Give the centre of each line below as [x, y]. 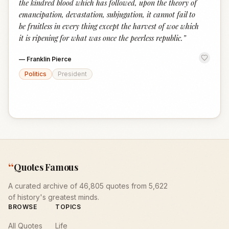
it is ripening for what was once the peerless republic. [101, 38]
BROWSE [23, 207]
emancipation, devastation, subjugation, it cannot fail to [107, 14]
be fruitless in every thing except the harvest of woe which [109, 26]
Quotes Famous [46, 167]
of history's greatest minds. [54, 197]
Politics [36, 74]
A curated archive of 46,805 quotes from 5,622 [88, 186]
